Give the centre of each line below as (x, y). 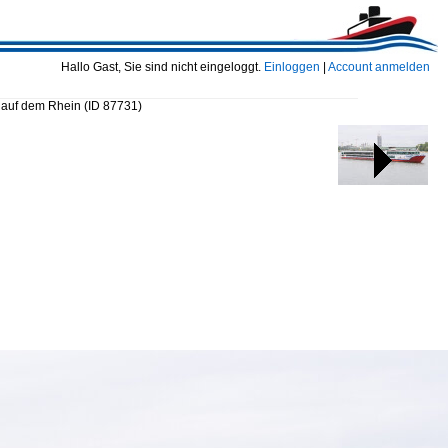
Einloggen (292, 67)
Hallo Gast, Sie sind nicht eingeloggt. (162, 67)
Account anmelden (379, 67)
